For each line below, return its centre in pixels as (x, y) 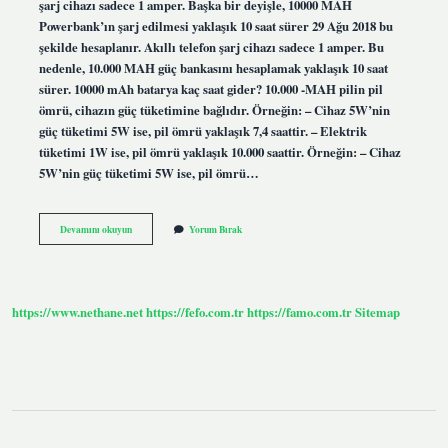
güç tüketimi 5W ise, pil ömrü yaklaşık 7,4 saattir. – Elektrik (202, 130)
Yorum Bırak (215, 228)
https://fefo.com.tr (195, 312)
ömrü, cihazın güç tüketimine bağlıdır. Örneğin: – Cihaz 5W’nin (214, 109)
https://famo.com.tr (299, 312)
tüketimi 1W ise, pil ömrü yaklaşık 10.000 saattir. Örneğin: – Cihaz (219, 151)
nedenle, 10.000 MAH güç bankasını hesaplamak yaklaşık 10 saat (213, 67)
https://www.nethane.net (77, 312)
